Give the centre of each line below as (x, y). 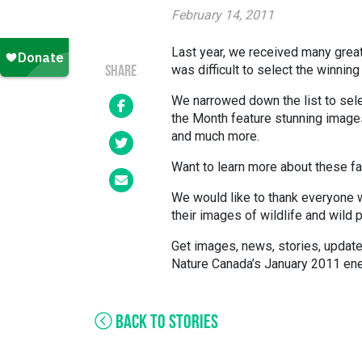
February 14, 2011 (223, 15)
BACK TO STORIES (165, 323)
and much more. (215, 136)
